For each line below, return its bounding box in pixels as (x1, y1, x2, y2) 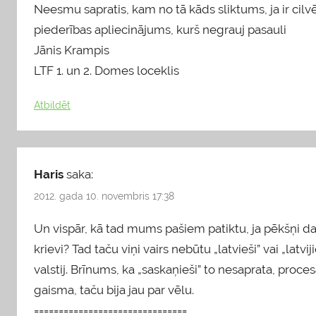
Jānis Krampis (34, 43, 109, 58)
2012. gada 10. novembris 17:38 (34, 190, 174, 202)
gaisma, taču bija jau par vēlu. (34, 283, 194, 298)
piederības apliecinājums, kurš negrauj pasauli (34, 23, 286, 37)
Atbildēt (34, 99, 71, 111)
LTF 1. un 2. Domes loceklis (34, 63, 179, 78)
